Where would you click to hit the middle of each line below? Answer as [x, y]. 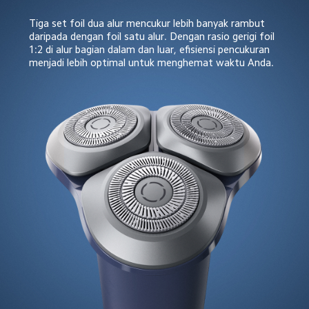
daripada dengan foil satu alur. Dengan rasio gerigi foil [153, 37]
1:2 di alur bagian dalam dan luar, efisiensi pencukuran [150, 50]
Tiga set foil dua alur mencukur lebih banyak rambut [148, 23]
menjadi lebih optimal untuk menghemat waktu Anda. [151, 63]
